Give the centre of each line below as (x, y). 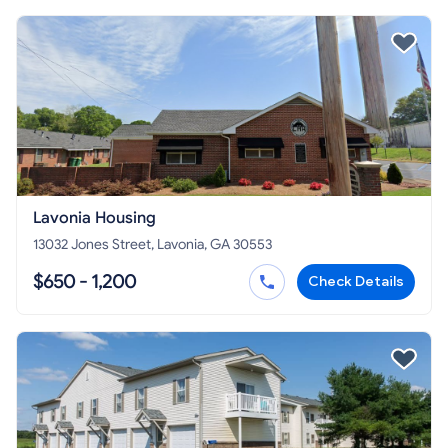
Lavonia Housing (94, 218)
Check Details (356, 282)
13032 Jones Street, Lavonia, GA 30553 (152, 245)
